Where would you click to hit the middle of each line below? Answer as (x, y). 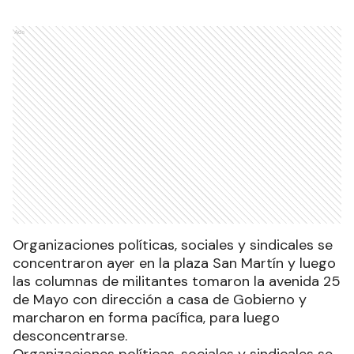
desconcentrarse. (70, 335)
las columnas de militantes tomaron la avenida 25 (177, 281)
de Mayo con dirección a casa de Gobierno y (160, 299)
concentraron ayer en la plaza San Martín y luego (174, 263)
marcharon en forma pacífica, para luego (146, 317)
